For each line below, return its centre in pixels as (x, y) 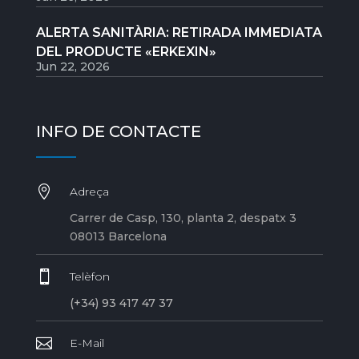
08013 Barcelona (118, 237)
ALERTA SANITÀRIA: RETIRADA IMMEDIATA (179, 33)
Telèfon (89, 277)
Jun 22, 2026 (73, 67)
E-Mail (87, 343)
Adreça (89, 192)
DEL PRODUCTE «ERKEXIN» (126, 52)
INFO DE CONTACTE (118, 132)
